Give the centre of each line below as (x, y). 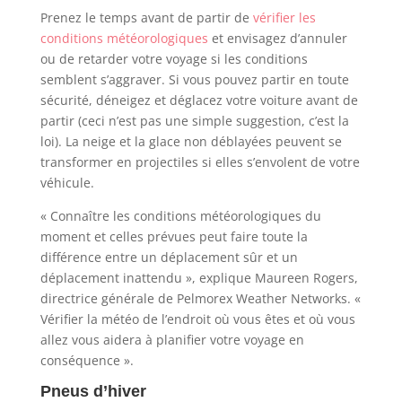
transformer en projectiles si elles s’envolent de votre (200, 162)
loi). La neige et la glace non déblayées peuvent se (191, 141)
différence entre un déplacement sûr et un (169, 257)
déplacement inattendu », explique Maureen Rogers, (199, 277)
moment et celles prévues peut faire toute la (174, 236)
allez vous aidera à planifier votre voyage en (172, 339)
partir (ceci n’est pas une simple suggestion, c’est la (194, 120)
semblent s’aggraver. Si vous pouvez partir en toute (194, 79)
